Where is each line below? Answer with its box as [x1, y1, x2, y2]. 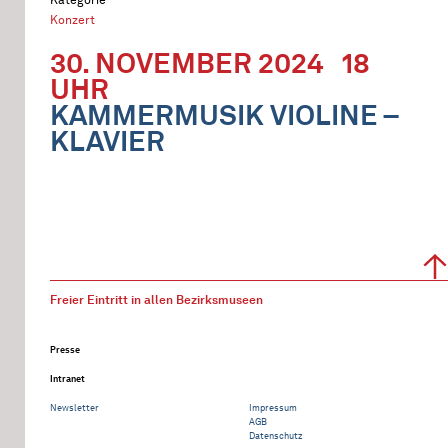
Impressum [249, 402, 297, 413]
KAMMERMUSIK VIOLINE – [50, 98, 398, 132]
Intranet [50, 373, 85, 384]
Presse [50, 344, 80, 355]
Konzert [50, 12, 95, 27]
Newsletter [50, 402, 99, 413]
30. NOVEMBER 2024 [50, 46, 324, 80]
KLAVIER [50, 124, 165, 158]
